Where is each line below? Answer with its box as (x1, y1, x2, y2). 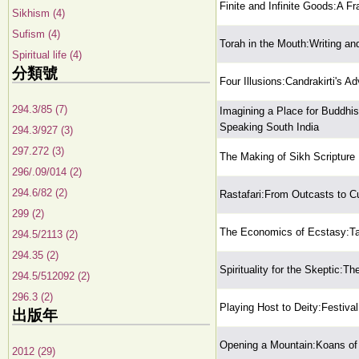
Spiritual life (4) (12, 49, 82, 61)
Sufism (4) (12, 28, 60, 40)
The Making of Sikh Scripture (220, 151, 355, 163)
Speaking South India (220, 121, 319, 133)
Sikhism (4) (12, 7, 65, 19)
